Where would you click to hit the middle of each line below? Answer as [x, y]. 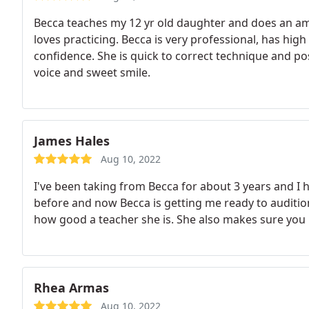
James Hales [72, 141]
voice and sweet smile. [92, 72]
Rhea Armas [71, 288]
